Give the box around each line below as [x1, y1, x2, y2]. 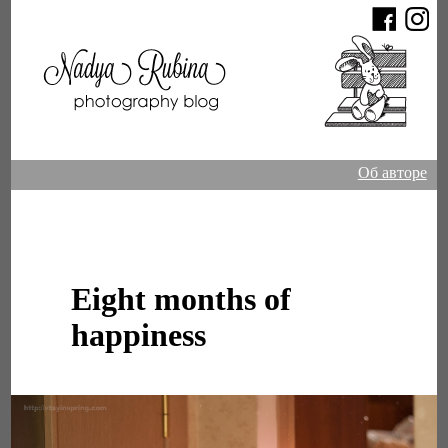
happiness [71, 317, 207, 354]
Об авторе [357, 164, 427, 181]
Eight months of [71, 281, 292, 318]
